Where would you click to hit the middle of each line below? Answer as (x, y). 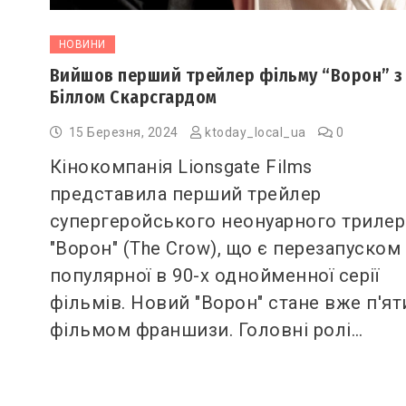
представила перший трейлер (185, 193)
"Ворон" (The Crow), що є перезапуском (225, 248)
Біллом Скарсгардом (133, 97)
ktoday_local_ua (256, 132)
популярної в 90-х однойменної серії (214, 275)
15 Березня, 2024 (124, 132)
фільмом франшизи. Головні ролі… (206, 329)
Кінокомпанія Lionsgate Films (181, 166)
